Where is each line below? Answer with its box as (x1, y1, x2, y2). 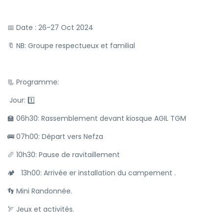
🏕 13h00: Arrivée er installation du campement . (7, 168, 176, 178)
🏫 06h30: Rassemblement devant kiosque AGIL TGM (7, 113, 186, 123)
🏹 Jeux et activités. (7, 204, 74, 214)
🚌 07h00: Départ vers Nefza (7, 132, 103, 141)
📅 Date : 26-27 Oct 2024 (7, 23, 93, 32)
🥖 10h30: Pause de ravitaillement (7, 150, 122, 160)
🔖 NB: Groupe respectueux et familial (7, 41, 135, 51)
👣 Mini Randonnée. (7, 186, 72, 196)
